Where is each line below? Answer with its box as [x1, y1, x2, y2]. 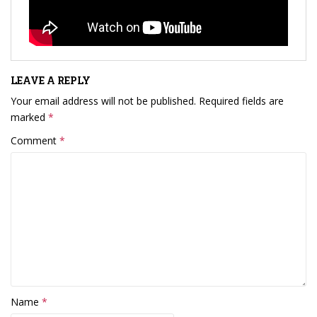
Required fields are [199, 93, 284, 108]
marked [11, 110, 48, 124]
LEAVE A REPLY [11, 73, 91, 87]
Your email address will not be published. [11, 93, 196, 108]
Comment [11, 133, 59, 147]
